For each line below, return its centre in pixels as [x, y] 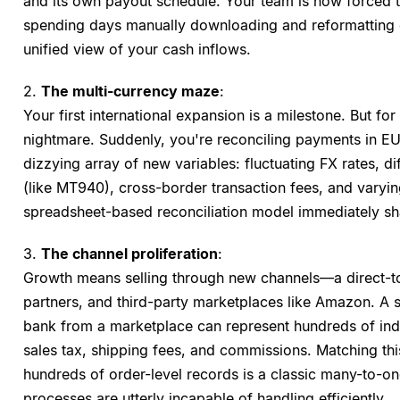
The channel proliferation [129, 254]
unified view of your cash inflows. [137, 50]
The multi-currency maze [130, 92]
